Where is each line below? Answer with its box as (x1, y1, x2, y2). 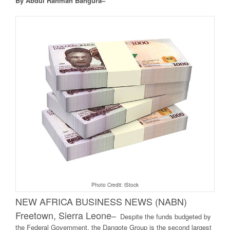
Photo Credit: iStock (91, 181, 139, 189)
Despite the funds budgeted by (120, 212, 211, 222)
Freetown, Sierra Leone (15, 208, 111, 222)
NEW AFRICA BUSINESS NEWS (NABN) (15, 195, 187, 208)
